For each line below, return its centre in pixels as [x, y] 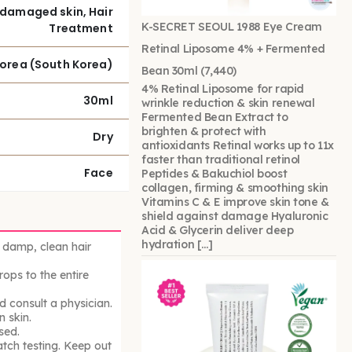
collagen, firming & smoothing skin [235, 188]
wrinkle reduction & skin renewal [228, 103]
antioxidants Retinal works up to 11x [238, 146]
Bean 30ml [170, 71]
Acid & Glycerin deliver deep [218, 231]
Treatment [81, 28]
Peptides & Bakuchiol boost [214, 174]
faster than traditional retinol [221, 160]
